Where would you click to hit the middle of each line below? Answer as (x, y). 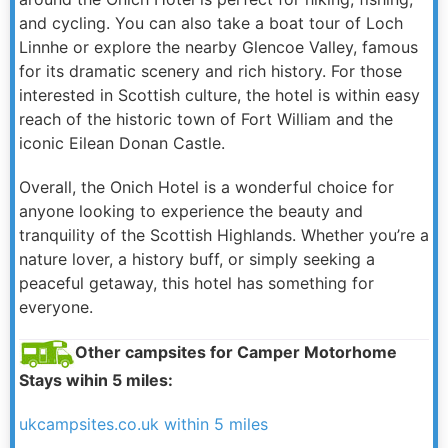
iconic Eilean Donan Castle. (122, 142)
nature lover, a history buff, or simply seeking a (197, 258)
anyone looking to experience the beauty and (191, 210)
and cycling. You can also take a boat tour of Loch (211, 22)
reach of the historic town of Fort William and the (206, 118)
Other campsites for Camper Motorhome (236, 352)
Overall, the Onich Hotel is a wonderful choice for (206, 186)
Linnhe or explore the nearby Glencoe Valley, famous (218, 46)
